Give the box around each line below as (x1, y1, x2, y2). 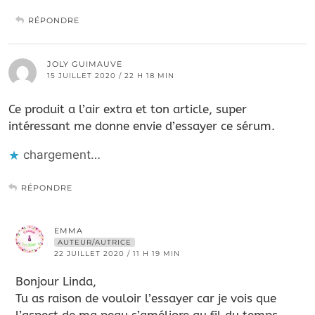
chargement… (23, 147, 101, 162)
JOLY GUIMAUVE (47, 58, 122, 69)
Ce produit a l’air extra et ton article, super (8, 101, 247, 116)
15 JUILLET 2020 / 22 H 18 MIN (47, 70, 174, 80)
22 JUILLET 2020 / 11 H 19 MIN (54, 248, 180, 258)
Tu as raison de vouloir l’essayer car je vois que (15, 290, 276, 305)
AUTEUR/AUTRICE (58, 237, 131, 247)
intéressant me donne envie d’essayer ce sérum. (8, 118, 275, 133)
